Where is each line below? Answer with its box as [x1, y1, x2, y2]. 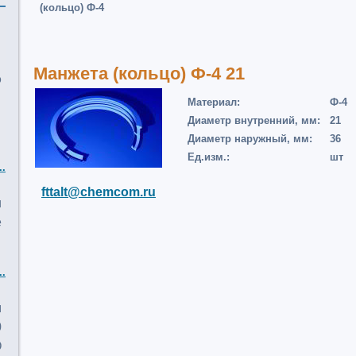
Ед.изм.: [188, 151, 230, 163]
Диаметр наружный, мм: [188, 133, 312, 145]
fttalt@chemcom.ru [41, 185, 156, 199]
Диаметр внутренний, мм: [188, 114, 320, 126]
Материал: [188, 96, 240, 108]
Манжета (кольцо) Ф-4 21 [33, 64, 245, 83]
